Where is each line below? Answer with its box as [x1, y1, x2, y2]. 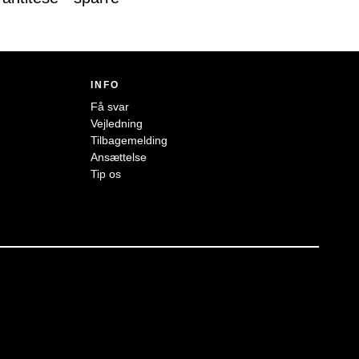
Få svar [91, 100, 130, 114]
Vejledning [91, 117, 143, 131]
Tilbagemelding [91, 134, 168, 147]
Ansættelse [91, 151, 147, 164]
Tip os [91, 167, 122, 181]
